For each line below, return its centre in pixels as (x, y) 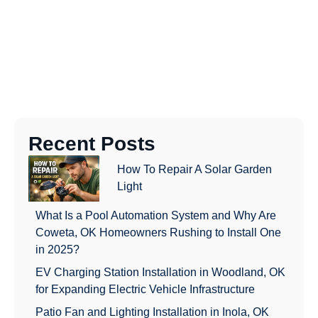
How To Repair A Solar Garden (194, 170)
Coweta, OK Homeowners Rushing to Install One (158, 232)
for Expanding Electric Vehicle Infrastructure (145, 289)
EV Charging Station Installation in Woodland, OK (160, 272)
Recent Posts (92, 143)
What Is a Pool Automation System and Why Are (156, 215)
